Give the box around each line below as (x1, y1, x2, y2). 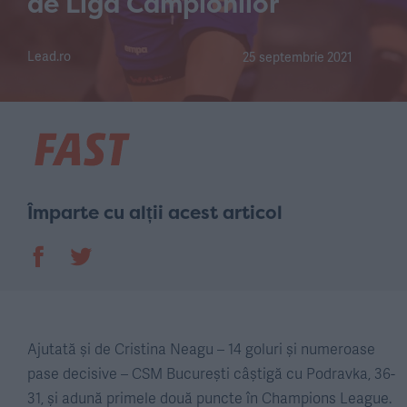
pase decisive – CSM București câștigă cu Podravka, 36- (27, 362, 395, 383)
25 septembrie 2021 (243, 48, 353, 65)
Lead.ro (27, 47, 71, 65)
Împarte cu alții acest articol (27, 200, 283, 224)
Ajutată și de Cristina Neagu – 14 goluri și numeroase (27, 338, 375, 359)
